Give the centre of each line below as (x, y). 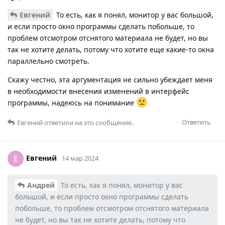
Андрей (41, 185)
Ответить (196, 122)
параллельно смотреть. (48, 61)
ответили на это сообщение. (88, 122)
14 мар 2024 (80, 158)
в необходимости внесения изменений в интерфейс (98, 91)
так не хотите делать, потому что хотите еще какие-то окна (111, 49)
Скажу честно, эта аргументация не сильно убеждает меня (110, 79)
